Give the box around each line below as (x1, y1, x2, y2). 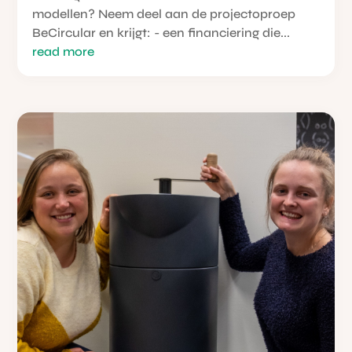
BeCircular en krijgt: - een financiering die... (32, 25, 291, 41)
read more (32, 44, 95, 60)
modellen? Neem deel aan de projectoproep (32, 6, 296, 22)
